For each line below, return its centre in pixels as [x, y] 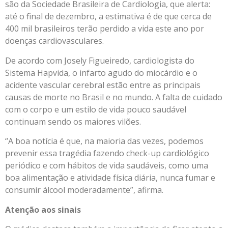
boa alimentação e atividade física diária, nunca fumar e [110, 178]
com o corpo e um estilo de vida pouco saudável [96, 109]
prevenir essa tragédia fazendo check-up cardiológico [107, 153]
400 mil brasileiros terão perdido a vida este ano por [105, 29]
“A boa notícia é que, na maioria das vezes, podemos [104, 141]
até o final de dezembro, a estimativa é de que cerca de [108, 17]
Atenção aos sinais [43, 209]
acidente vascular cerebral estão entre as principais [103, 85]
